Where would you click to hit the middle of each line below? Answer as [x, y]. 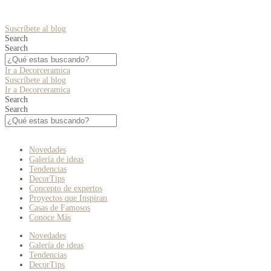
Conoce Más [50, 217]
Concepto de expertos [66, 188]
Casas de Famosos [60, 208]
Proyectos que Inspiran [68, 198]
